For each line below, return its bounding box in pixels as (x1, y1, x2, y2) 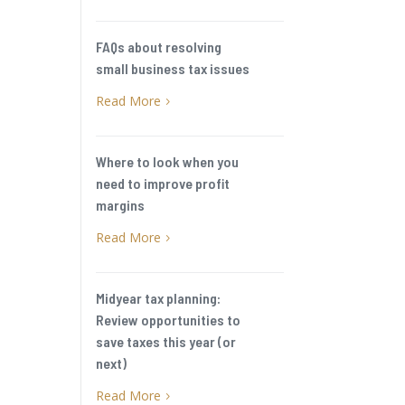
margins (96, 196, 146, 214)
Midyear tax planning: (96, 289, 221, 307)
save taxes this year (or (96, 333, 237, 351)
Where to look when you (96, 153, 240, 171)
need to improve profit (96, 174, 231, 193)
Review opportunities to (96, 311, 241, 329)
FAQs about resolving (96, 38, 222, 56)
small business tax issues (96, 60, 250, 78)
